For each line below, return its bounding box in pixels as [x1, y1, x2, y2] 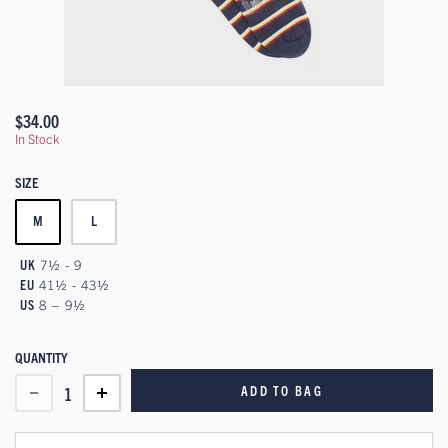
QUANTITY [15, 348, 68, 367]
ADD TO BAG [240, 382, 324, 400]
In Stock [15, 130, 60, 148]
